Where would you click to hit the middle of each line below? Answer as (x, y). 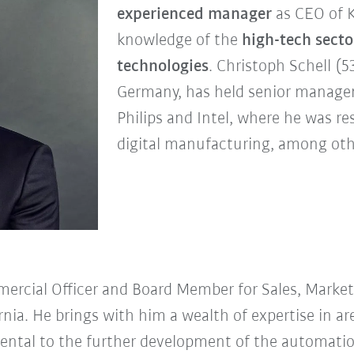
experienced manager (194, 14)
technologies (162, 66)
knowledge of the (179, 40)
